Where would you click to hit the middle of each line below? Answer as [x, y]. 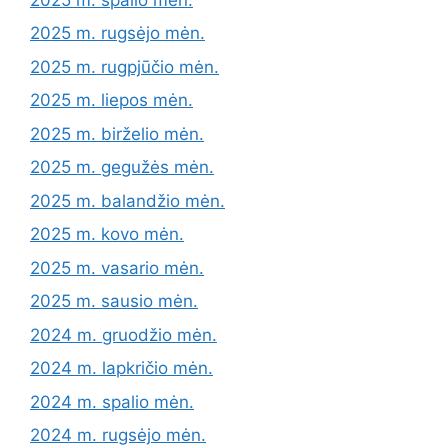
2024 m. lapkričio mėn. [121, 368]
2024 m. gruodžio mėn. [123, 334]
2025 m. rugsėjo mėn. [117, 33]
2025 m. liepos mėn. [111, 100]
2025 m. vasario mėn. [117, 267]
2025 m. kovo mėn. [107, 234]
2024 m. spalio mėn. [112, 401]
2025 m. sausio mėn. [114, 301]
